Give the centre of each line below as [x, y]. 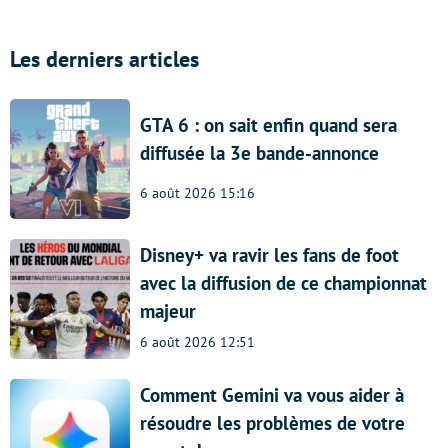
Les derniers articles [104, 58]
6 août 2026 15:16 [197, 192]
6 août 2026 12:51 [197, 342]
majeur [168, 311]
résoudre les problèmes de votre [272, 423]
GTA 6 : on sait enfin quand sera [268, 124]
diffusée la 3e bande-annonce [259, 152]
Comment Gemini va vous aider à [272, 395]
